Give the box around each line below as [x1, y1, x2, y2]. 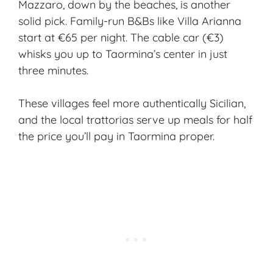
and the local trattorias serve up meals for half [18, 113, 252, 127]
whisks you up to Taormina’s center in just [18, 47, 227, 62]
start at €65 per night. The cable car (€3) [18, 30, 224, 45]
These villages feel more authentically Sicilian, [18, 96, 246, 111]
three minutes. [18, 63, 88, 78]
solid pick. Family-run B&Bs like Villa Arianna [18, 14, 241, 29]
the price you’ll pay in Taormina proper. [18, 129, 214, 144]
